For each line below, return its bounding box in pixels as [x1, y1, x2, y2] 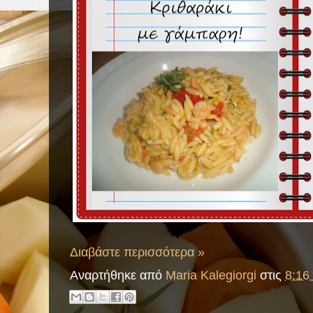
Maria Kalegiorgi [166, 268, 256, 283]
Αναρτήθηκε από [70, 268, 166, 283]
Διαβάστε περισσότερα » [70, 244, 205, 259]
